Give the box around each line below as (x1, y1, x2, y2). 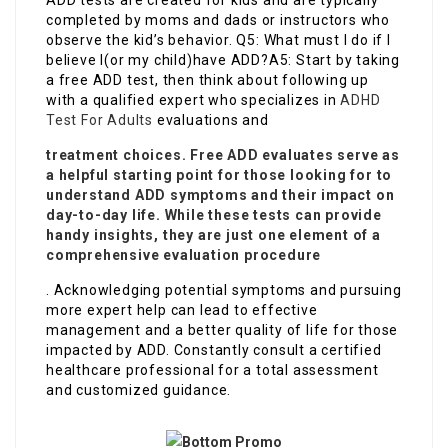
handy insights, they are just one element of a (46, 227, 381, 244)
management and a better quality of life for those (46, 322, 399, 339)
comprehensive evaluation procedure (46, 247, 322, 264)
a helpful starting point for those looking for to (46, 167, 393, 184)
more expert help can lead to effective (46, 302, 318, 319)
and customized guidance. (46, 382, 232, 399)
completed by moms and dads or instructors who (46, 12, 390, 29)
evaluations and (153, 112, 269, 129)
